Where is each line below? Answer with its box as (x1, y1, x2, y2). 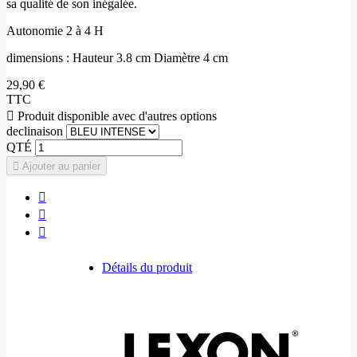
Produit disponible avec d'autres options (14, 108, 217, 123)
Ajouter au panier (22, 159, 100, 172)
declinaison (6, 124, 63, 138)
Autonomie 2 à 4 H (6, 23, 104, 37)
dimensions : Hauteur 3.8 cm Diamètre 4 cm (6, 50, 228, 65)
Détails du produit (102, 260, 192, 274)
